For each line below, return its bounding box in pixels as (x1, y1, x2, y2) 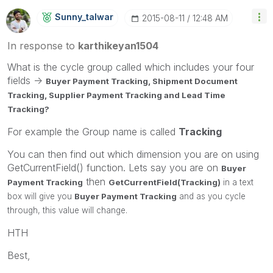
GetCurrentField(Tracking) (108, 177, 221, 187)
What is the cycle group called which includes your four (7, 60, 254, 73)
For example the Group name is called (7, 125, 179, 138)
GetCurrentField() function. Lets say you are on (7, 161, 221, 174)
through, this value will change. (7, 205, 127, 215)
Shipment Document (152, 76, 238, 86)
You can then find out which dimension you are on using (7, 147, 259, 160)
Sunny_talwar (55, 11, 113, 22)
